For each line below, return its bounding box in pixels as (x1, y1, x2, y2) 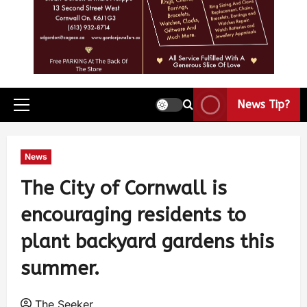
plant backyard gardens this (21, 230, 274, 253)
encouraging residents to (21, 203, 246, 226)
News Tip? (237, 98, 290, 112)
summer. (21, 256, 99, 280)
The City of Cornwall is (21, 176, 227, 199)
